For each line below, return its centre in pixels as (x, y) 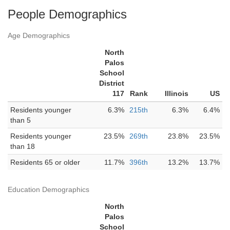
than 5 (21, 120)
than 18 (23, 146)
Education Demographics (49, 189)
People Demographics (67, 14)
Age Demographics (39, 35)
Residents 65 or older (45, 162)
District (112, 83)
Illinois (177, 93)
